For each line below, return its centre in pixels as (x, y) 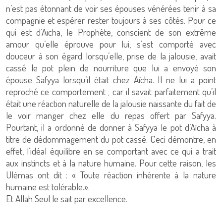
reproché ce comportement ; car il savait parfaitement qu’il (111, 91)
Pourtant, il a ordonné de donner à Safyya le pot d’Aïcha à (111, 127)
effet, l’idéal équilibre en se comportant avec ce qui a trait (111, 151)
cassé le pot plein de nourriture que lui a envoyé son (111, 68)
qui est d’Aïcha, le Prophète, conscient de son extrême (111, 32)
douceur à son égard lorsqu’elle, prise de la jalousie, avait (111, 56)
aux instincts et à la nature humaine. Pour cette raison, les (111, 163)
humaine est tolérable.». (48, 187)
